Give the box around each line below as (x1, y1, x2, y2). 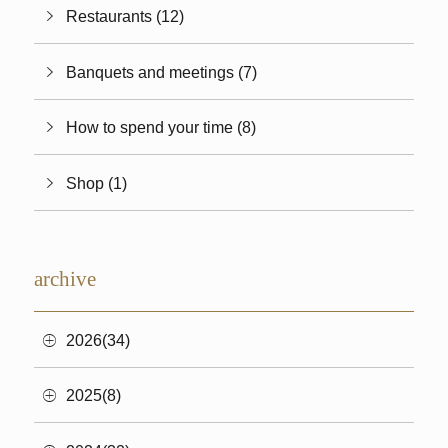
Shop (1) (66, 173, 128, 192)
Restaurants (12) (66, 7, 185, 26)
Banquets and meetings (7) (66, 62, 258, 81)
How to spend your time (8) (66, 118, 257, 137)
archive (33, 267, 96, 292)
